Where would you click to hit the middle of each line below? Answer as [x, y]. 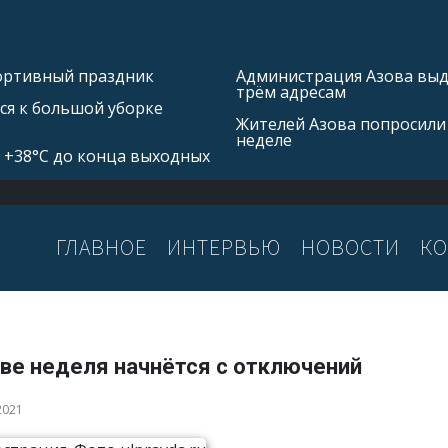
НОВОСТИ [350, 247]
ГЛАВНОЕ [101, 247]
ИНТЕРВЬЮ [224, 247]
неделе [264, 140]
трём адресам [291, 92]
